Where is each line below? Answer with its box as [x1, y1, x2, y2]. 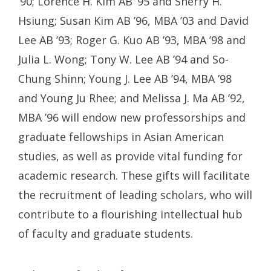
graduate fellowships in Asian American [18, 129, 224, 144]
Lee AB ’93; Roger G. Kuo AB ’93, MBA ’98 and [18, 32, 246, 47]
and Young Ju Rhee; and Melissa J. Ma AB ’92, [18, 90, 245, 105]
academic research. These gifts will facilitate [18, 168, 250, 183]
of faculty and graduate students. [18, 226, 193, 241]
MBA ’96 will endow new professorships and [18, 109, 246, 125]
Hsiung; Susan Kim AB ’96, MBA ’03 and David [18, 13, 249, 28]
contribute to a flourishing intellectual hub [18, 206, 243, 221]
